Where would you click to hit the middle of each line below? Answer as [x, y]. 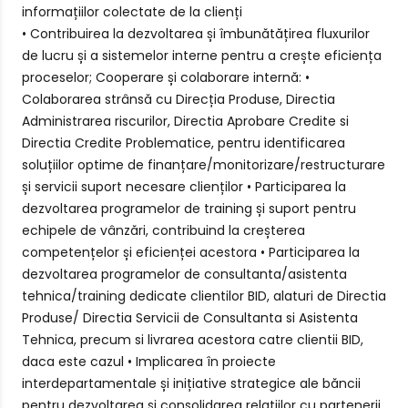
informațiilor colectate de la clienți [134, 12]
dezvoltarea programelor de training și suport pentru [189, 209]
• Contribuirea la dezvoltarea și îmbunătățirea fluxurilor [196, 34]
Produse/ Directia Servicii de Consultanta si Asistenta [190, 318]
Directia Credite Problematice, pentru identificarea [184, 143]
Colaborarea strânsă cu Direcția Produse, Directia [178, 99]
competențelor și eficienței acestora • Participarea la [191, 252]
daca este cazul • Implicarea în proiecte [149, 362]
